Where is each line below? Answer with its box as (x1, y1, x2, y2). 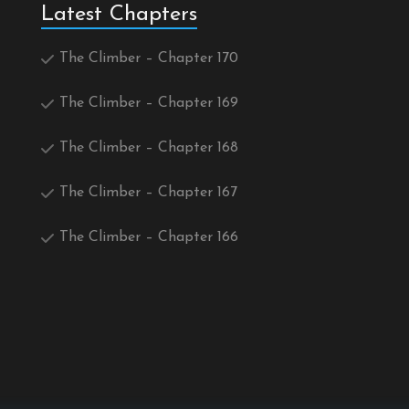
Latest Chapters (41, 4, 197, 26)
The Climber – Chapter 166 (59, 230, 238, 246)
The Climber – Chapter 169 (59, 96, 238, 111)
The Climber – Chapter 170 (59, 51, 238, 67)
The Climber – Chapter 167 (59, 185, 237, 201)
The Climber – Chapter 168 (59, 141, 238, 156)
